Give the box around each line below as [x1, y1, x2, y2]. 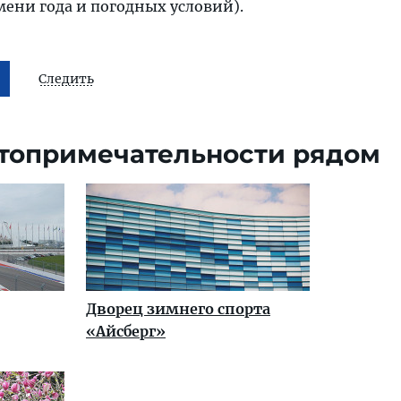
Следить [38, 71, 94, 88]
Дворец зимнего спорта [86, 299, 270, 318]
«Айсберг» [86, 321, 166, 340]
